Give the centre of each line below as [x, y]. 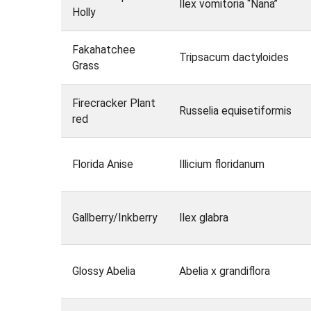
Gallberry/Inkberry [114, 218]
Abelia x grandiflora [224, 271]
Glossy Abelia [103, 271]
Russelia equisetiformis [235, 111]
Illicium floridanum [221, 165]
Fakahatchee [103, 50]
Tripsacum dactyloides [234, 58]
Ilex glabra [203, 218]
